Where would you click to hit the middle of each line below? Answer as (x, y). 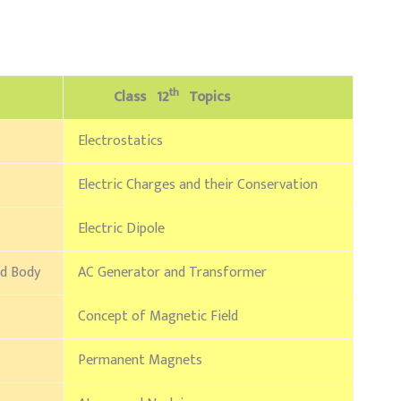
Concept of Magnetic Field (158, 317)
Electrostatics (120, 141)
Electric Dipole (121, 229)
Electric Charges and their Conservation (198, 185)
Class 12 (124, 98)
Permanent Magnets (140, 361)
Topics (206, 98)
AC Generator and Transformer (172, 273)
